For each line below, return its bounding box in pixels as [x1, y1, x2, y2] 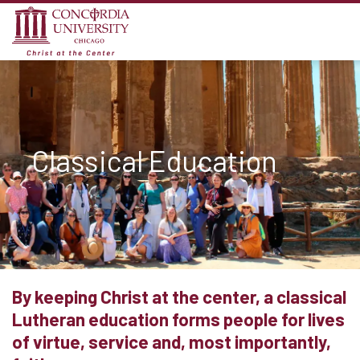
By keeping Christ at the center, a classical [12, 286, 346, 307]
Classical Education [31, 142, 277, 178]
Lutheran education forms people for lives [12, 309, 345, 329]
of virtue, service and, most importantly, [12, 331, 331, 352]
